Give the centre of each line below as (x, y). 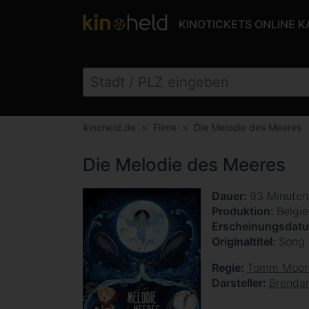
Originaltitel (242, 241)
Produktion (241, 211)
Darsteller (237, 283)
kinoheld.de (110, 127)
